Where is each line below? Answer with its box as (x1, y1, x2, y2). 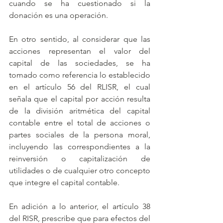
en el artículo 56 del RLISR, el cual (9, 82, 150, 92)
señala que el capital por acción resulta (9, 94, 150, 104)
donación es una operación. (9, 10, 110, 20)
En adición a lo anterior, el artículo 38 (9, 202, 150, 211)
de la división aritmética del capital (9, 106, 150, 115)
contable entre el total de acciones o (9, 118, 150, 127)
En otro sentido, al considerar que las (9, 34, 150, 44)
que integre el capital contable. (9, 178, 119, 187)
